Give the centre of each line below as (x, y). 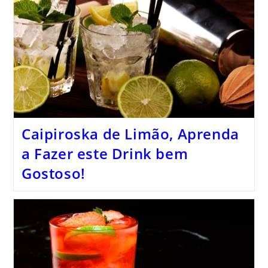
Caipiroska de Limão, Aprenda (130, 134)
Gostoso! (53, 173)
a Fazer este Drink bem (105, 154)
